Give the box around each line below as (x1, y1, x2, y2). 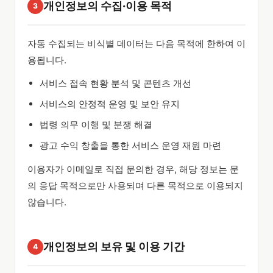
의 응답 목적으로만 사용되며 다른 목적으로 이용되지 (27, 180, 243, 191)
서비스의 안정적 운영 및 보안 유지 (40, 98, 180, 110)
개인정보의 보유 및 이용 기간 (43, 240, 185, 253)
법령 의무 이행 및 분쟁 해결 (40, 119, 152, 130)
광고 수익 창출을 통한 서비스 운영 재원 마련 (40, 140, 221, 151)
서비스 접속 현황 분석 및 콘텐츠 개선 (40, 77, 191, 89)
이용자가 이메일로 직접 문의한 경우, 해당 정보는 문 (27, 163, 239, 175)
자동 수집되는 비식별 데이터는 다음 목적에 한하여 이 (27, 38, 246, 49)
